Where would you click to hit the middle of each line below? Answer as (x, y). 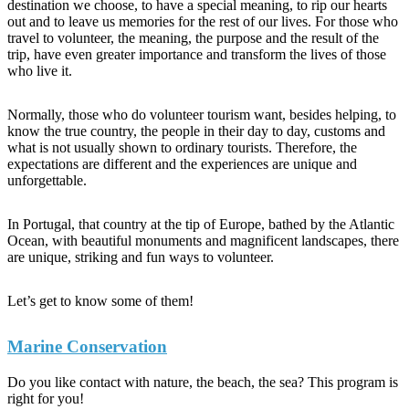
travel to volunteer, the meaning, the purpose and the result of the (193, 38)
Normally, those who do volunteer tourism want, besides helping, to (202, 115)
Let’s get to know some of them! (100, 301)
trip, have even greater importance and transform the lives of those (197, 55)
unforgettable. (47, 181)
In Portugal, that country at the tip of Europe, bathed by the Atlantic (201, 225)
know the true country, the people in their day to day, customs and (196, 131)
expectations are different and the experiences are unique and (182, 164)
